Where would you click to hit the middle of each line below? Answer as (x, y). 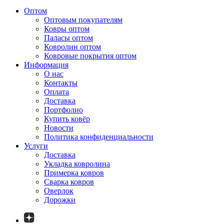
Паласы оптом (68, 37)
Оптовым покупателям (83, 19)
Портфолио (63, 109)
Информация (46, 64)
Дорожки (60, 199)
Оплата (56, 91)
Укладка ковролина (77, 163)
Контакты (61, 82)
